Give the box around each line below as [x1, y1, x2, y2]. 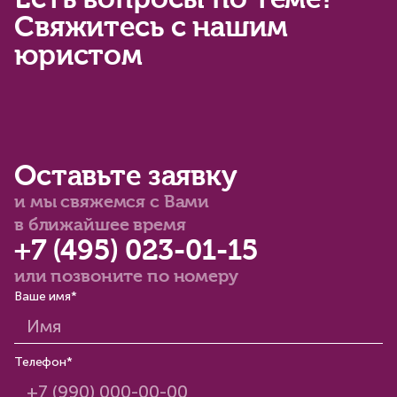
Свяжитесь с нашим [14, 14, 288, 43]
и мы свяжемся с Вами [14, 194, 210, 213]
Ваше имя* [14, 289, 77, 305]
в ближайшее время [14, 217, 186, 236]
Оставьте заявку [14, 163, 237, 192]
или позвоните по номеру [14, 269, 238, 287]
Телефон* [14, 354, 73, 370]
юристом [14, 43, 144, 72]
